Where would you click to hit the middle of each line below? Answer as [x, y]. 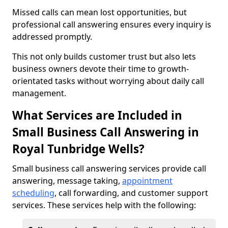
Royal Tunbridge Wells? [78, 149]
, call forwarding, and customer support [131, 193]
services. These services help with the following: [104, 205]
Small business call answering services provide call [109, 168]
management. [39, 93]
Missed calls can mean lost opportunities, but [99, 12]
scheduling [33, 193]
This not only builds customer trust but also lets [104, 56]
